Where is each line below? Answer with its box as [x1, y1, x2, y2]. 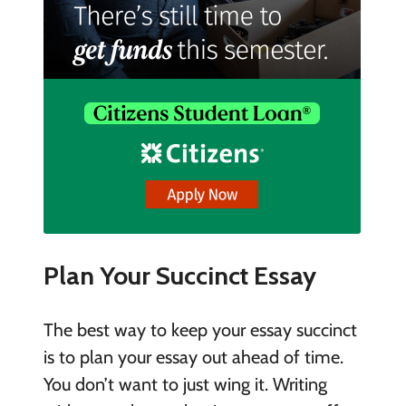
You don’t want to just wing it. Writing [43, 373, 327, 396]
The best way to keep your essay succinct [43, 319, 357, 342]
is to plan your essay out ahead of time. [43, 346, 343, 369]
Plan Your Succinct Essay [43, 259, 316, 291]
